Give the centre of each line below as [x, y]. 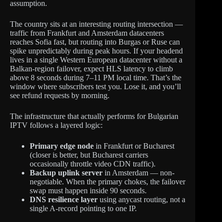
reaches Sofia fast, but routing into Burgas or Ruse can [95, 42]
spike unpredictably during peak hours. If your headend [96, 51]
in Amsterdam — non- [139, 172]
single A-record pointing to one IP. [83, 208]
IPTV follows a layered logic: [56, 125]
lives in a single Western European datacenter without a [96, 59]
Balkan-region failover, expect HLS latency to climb [91, 68]
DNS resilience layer [64, 199]
